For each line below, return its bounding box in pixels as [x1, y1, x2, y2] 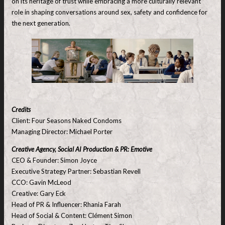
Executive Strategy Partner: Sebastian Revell [12, 167, 141, 175]
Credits [12, 105, 31, 114]
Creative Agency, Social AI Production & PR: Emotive [12, 145, 152, 153]
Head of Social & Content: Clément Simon [12, 211, 132, 219]
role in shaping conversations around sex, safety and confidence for [12, 8, 207, 17]
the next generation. [12, 19, 70, 28]
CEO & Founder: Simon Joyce [12, 156, 97, 164]
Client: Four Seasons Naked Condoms [12, 116, 122, 125]
